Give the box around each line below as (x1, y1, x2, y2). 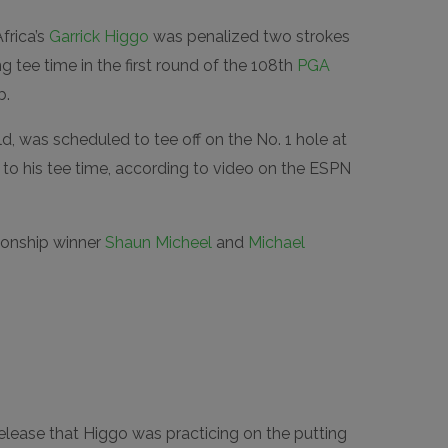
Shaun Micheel (104, 233, 212, 253)
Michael (247, 233, 305, 253)
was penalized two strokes (148, 27, 350, 47)
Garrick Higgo (48, 27, 149, 47)
